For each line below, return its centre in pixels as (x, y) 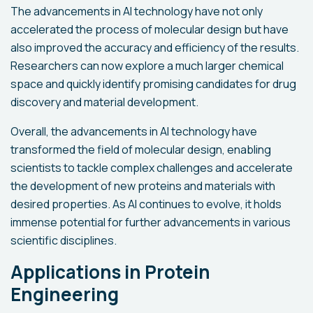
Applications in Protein (110, 272)
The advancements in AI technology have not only (137, 11)
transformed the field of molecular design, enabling (141, 150)
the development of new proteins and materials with (143, 186)
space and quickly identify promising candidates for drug (153, 84)
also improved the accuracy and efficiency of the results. (155, 48)
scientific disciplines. (64, 240)
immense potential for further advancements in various (151, 222)
